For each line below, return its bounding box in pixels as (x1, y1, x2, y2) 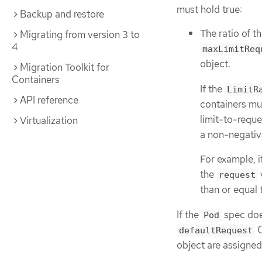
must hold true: (177, 2, 242, 16)
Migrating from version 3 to (20, 28, 140, 41)
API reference (20, 94, 78, 106)
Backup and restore (20, 8, 104, 20)
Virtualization (20, 114, 78, 127)
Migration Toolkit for (20, 61, 109, 74)
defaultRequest (179, 225, 253, 236)
